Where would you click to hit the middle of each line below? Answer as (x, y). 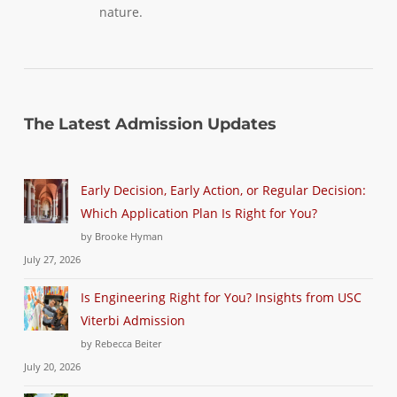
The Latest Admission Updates (150, 124)
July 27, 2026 (52, 259)
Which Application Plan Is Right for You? (198, 213)
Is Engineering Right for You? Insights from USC (221, 297)
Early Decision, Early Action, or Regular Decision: (223, 190)
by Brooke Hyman (121, 236)
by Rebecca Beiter (121, 343)
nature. (121, 12)
